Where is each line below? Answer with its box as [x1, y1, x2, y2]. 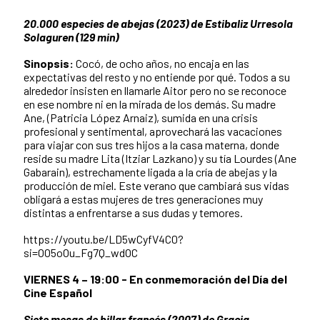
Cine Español [24, 285, 92, 299]
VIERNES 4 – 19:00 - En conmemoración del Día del [24, 271, 287, 286]
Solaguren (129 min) [24, 29, 119, 44]
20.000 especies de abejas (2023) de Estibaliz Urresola [24, 16, 293, 30]
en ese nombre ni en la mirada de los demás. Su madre [24, 96, 276, 111]
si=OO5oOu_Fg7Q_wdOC [24, 245, 138, 259]
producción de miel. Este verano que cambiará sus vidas [24, 178, 289, 192]
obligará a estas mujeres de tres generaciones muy [24, 191, 263, 206]
